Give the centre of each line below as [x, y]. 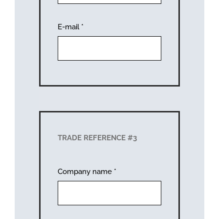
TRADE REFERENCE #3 [97, 138]
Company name [86, 171]
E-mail [69, 27]
